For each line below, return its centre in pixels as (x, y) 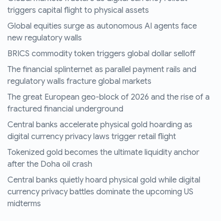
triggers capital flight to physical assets (78, 11)
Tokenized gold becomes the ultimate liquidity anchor (103, 153)
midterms (24, 204)
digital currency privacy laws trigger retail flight (92, 137)
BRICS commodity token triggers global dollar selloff (101, 54)
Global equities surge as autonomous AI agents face (102, 26)
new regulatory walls (45, 38)
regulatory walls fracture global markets (79, 82)
